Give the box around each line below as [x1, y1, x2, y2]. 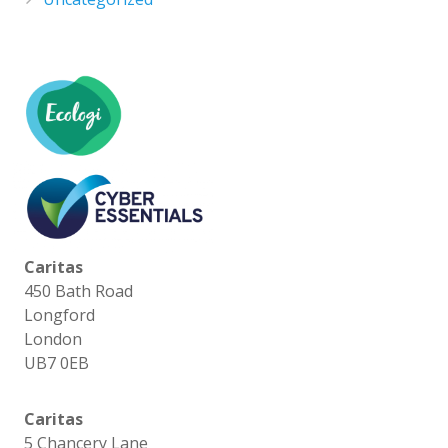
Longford [24, 304, 95, 327]
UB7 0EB [24, 352, 89, 375]
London [24, 328, 82, 351]
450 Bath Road [24, 280, 133, 303]
